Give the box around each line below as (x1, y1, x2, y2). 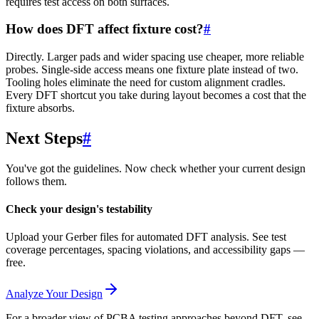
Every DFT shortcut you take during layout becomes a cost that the (6, 89, 306, 102)
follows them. (6, 174, 67, 187)
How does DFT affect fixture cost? (6, 21, 204, 37)
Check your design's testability (6, 203, 152, 216)
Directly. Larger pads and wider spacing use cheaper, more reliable (6, 51, 304, 63)
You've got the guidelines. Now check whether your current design (6, 162, 305, 174)
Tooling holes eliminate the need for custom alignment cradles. (6, 76, 286, 89)
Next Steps (6, 129, 83, 147)
